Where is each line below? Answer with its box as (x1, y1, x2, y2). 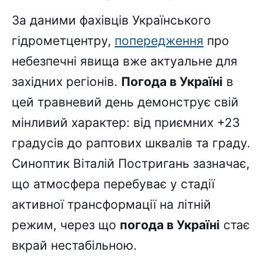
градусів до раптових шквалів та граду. (12, 136, 250, 151)
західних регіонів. (12, 74, 121, 89)
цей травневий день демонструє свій (12, 95, 239, 110)
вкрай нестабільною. (12, 238, 137, 253)
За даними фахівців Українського (12, 13, 211, 28)
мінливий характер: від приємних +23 (12, 115, 240, 130)
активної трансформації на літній (12, 197, 211, 212)
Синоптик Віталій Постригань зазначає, (12, 156, 250, 171)
